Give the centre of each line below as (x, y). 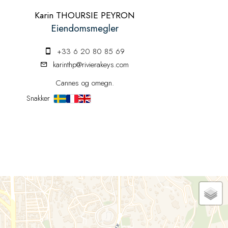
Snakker (38, 98)
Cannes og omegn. (84, 83)
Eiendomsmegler (84, 28)
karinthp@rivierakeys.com (91, 65)
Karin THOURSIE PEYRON (84, 15)
